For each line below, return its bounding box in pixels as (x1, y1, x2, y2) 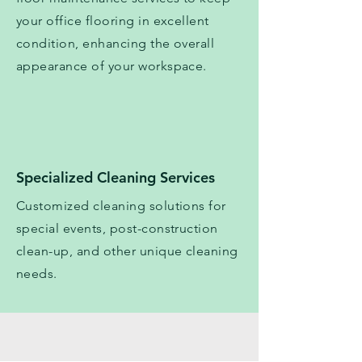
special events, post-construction (16, 221, 218, 237)
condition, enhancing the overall (16, 36, 215, 52)
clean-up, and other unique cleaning (16, 243, 238, 259)
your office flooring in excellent (16, 13, 209, 29)
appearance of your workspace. (16, 58, 207, 74)
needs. (16, 266, 57, 282)
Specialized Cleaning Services (16, 168, 215, 187)
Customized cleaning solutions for (16, 198, 226, 214)
